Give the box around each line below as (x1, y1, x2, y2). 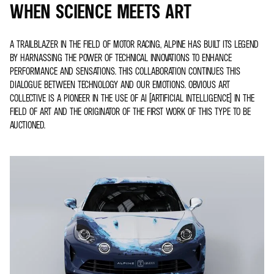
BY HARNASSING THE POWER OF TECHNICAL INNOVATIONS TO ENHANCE (10, 51, 232, 64)
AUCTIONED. (10, 119, 48, 131)
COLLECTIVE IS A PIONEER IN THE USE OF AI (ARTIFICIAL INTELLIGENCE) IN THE (10, 92, 254, 104)
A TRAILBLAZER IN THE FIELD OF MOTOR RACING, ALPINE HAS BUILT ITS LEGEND (10, 38, 259, 50)
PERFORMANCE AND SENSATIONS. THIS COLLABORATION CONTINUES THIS (10, 65, 240, 77)
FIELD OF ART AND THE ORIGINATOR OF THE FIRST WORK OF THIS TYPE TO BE (10, 105, 251, 117)
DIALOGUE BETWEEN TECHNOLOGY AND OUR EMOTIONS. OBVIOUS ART (10, 78, 230, 91)
